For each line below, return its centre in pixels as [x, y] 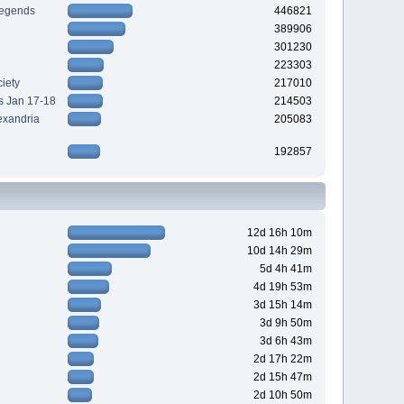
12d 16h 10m [279, 233]
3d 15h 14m [282, 305]
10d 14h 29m [279, 251]
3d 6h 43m [285, 341]
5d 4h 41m [285, 269]
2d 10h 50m [282, 395]
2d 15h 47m [282, 377]
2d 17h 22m [282, 359]
